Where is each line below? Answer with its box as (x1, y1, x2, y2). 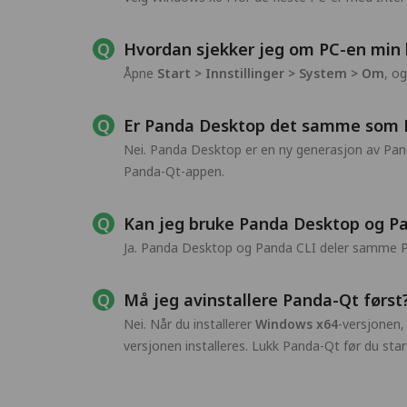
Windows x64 (255, 315, 338, 333)
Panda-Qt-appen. (124, 163, 224, 180)
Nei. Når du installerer (124, 315, 255, 333)
